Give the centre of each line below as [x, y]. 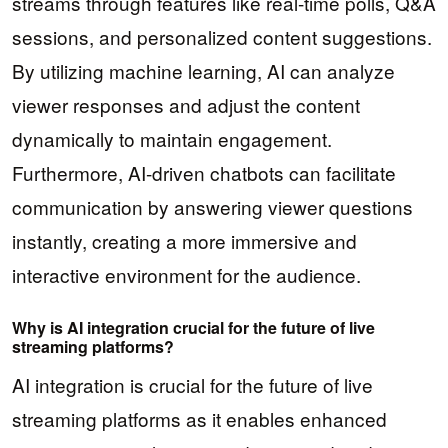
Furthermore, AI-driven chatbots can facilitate [204, 172]
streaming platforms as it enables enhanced [199, 418]
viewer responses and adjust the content [186, 104]
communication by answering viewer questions [212, 206]
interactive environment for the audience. [186, 274]
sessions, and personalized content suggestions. [222, 36]
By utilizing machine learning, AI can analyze [203, 70]
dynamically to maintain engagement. [172, 138]
